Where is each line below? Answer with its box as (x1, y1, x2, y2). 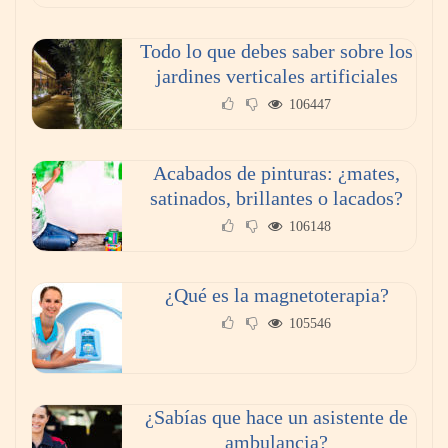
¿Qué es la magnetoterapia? (164, 284, 389, 307)
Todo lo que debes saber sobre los (140, 40, 413, 63)
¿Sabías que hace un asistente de (145, 406, 408, 429)
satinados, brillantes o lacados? (150, 187, 403, 210)
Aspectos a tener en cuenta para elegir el (37, 226, 365, 249)
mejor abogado (37, 251, 158, 274)
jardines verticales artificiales (155, 65, 398, 88)
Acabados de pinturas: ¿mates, (153, 162, 400, 185)
